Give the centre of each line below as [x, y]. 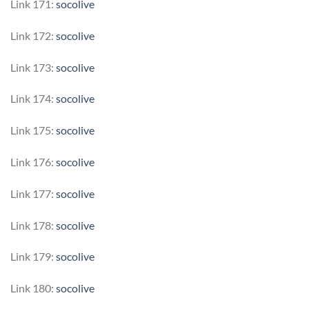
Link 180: [33, 288]
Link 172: [33, 35]
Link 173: [33, 67]
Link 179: [33, 257]
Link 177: [33, 193]
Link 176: [33, 162]
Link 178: [33, 225]
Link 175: [33, 130]
